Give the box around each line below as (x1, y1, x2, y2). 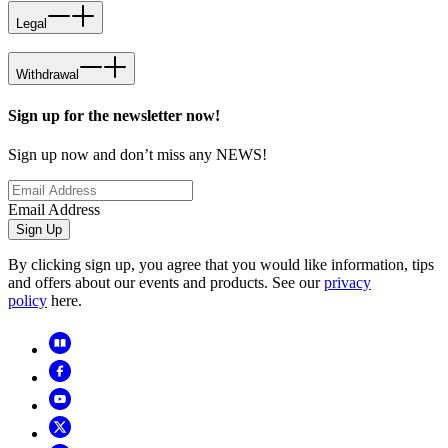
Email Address (8, 200, 100, 218)
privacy (324, 273, 371, 291)
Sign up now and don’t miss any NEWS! (8, 145, 267, 163)
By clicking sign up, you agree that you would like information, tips (8, 255, 434, 273)
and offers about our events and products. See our (8, 273, 324, 291)
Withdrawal (16, 67, 79, 83)
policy (8, 291, 47, 309)
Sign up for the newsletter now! (8, 106, 220, 124)
